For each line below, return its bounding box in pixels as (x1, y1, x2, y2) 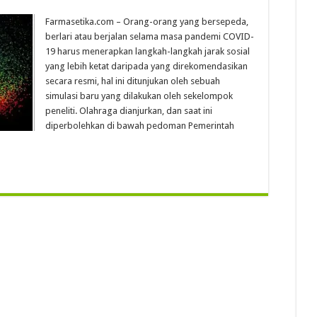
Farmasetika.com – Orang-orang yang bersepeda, (45, 16, 248, 27)
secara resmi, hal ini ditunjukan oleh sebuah (45, 76, 220, 86)
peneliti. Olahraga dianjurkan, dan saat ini (45, 105, 212, 116)
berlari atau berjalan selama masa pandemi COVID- (45, 31, 254, 42)
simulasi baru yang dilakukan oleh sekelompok (45, 91, 233, 101)
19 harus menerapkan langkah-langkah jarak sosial (45, 46, 250, 57)
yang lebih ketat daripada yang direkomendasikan (45, 61, 248, 71)
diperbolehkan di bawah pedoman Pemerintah (45, 120, 234, 131)
